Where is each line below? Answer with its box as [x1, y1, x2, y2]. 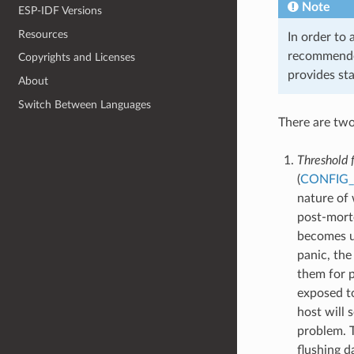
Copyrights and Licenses [18, 51, 136, 64]
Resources [18, 28, 69, 40]
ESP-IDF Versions [18, 5, 103, 17]
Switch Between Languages [18, 98, 152, 111]
